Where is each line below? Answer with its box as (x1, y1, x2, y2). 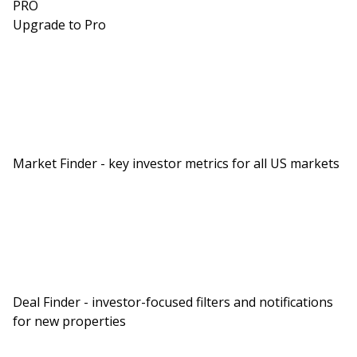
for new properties (13, 312, 126, 330)
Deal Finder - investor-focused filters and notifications (13, 292, 333, 311)
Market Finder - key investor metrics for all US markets (13, 154, 339, 172)
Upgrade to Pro (13, 15, 106, 33)
